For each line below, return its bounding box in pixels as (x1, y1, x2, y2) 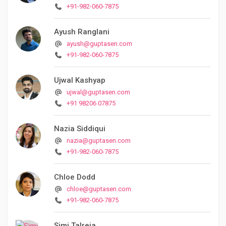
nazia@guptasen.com (67, 136, 131, 144)
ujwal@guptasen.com (67, 88, 131, 96)
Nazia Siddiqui (54, 124, 105, 133)
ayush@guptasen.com (67, 39, 133, 47)
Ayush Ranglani (54, 27, 109, 36)
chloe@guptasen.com (67, 185, 132, 193)
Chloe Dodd (54, 172, 95, 182)
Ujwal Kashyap (54, 75, 105, 85)
